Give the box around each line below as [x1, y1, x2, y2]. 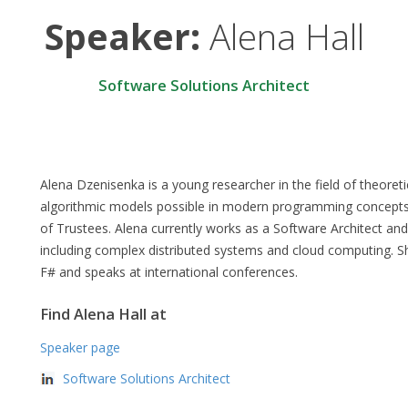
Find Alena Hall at [40, 303, 167, 324]
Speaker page [40, 338, 120, 356]
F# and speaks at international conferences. [40, 262, 298, 280]
